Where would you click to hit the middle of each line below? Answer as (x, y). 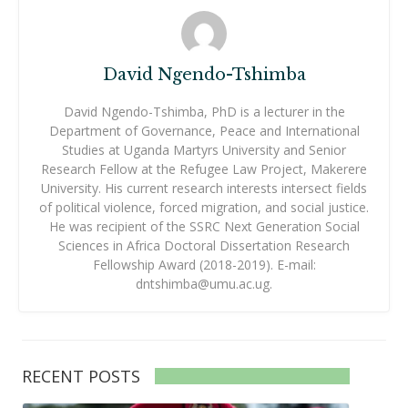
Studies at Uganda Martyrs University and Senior (204, 150)
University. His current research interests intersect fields (204, 189)
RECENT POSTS (81, 377)
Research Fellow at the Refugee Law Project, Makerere (204, 169)
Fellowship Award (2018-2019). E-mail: (204, 265)
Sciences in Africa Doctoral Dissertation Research (204, 246)
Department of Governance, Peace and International (204, 131)
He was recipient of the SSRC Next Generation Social (204, 227)
